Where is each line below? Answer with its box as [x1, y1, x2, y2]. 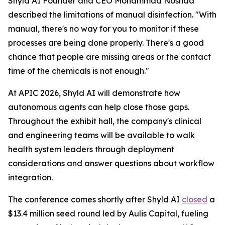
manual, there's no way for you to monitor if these [8, 24, 199, 34]
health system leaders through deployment [8, 144, 174, 154]
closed [182, 194, 207, 204]
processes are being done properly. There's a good [8, 38, 204, 48]
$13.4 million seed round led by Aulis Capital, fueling [8, 208, 208, 218]
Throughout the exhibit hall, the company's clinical [8, 116, 201, 126]
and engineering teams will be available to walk [8, 130, 195, 140]
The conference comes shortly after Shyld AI [8, 194, 182, 204]
